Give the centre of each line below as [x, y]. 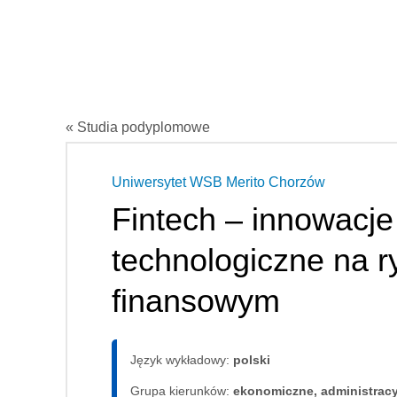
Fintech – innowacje [253, 219]
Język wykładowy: [182, 359]
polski [252, 359]
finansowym [196, 300]
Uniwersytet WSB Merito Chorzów [218, 182]
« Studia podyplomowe [138, 127]
